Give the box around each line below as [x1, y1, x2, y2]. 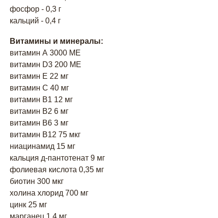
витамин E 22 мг [10, 72, 69, 80]
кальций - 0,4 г [10, 17, 61, 25]
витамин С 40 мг [10, 84, 69, 92]
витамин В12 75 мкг [10, 130, 81, 139]
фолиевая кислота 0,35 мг [10, 165, 104, 174]
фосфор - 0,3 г [10, 5, 61, 13]
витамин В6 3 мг [10, 119, 69, 127]
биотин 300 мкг [10, 177, 64, 185]
